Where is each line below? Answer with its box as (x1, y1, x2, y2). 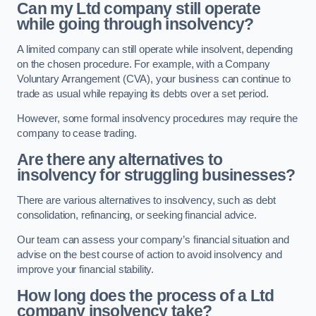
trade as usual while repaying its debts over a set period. (17, 87, 269, 99)
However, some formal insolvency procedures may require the (17, 113, 298, 125)
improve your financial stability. (17, 264, 154, 276)
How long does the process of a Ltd (17, 286, 274, 305)
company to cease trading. (17, 128, 137, 140)
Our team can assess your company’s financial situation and (17, 234, 289, 246)
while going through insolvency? (17, 15, 254, 34)
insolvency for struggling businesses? (17, 165, 296, 184)
